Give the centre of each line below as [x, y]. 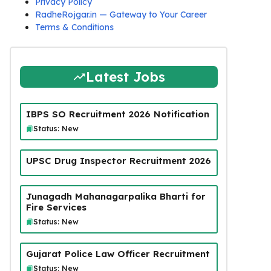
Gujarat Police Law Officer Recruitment [118, 253]
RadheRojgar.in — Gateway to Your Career [121, 15]
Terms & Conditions [74, 27]
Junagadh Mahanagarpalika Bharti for [116, 196]
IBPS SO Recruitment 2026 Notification [117, 114]
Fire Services [56, 207]
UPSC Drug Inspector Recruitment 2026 [118, 160]
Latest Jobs [125, 77]
